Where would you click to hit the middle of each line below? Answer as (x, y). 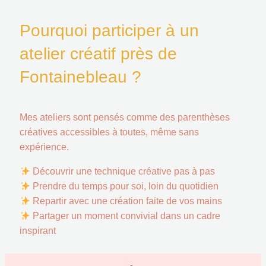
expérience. (44, 147)
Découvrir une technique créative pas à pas (123, 172)
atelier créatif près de (98, 54)
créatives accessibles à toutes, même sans (109, 132)
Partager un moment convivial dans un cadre (126, 216)
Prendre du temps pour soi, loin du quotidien (125, 186)
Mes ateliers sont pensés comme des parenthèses (125, 118)
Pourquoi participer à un (109, 31)
